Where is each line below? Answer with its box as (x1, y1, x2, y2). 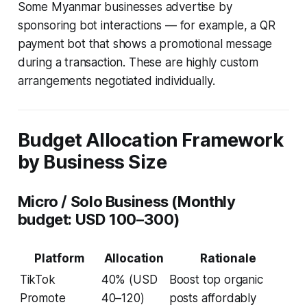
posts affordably (169, 291, 256, 306)
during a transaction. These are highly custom (17, 56, 259, 70)
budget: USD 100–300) (17, 210, 180, 229)
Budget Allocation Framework (17, 129, 284, 152)
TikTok (19, 273, 56, 287)
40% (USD (101, 273, 158, 287)
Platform (34, 251, 84, 266)
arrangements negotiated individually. (17, 74, 215, 88)
